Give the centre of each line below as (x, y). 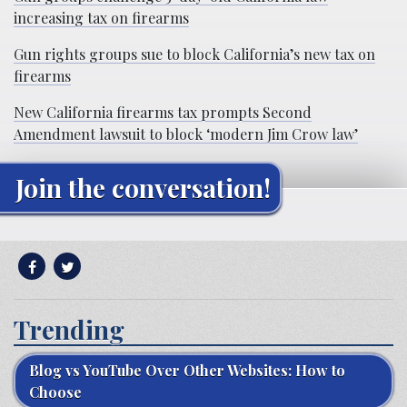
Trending (69, 329)
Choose (55, 392)
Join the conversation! (143, 187)
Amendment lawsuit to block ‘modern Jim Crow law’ (186, 134)
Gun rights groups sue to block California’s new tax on (194, 54)
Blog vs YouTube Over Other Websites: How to (187, 370)
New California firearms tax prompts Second (163, 112)
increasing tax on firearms (101, 17)
